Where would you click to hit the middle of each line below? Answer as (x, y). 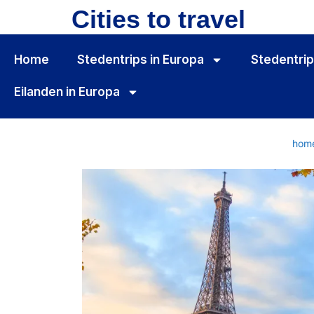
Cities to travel (158, 19)
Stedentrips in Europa (141, 60)
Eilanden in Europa (67, 92)
